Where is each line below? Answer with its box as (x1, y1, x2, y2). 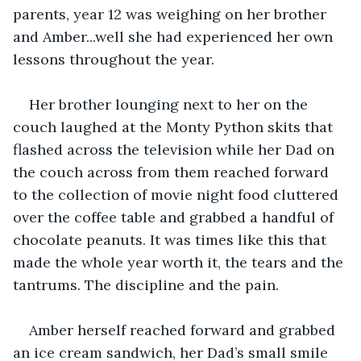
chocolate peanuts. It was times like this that (13, 230, 330, 249)
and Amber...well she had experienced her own (13, 27, 337, 46)
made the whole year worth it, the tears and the (13, 252, 347, 272)
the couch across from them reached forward (13, 162, 333, 181)
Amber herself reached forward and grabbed (29, 320, 339, 339)
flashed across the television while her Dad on (13, 139, 338, 159)
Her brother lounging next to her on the (29, 94, 312, 114)
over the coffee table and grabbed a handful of (13, 207, 338, 226)
